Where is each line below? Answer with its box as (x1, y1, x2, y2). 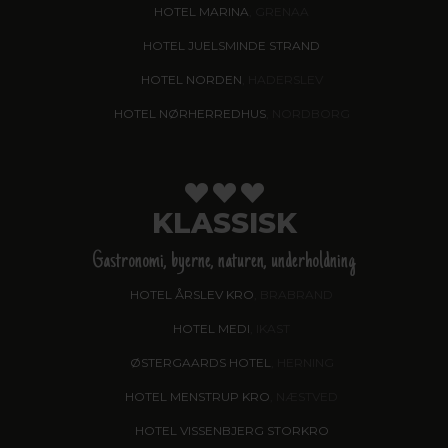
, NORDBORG (265, 105, 350, 121)
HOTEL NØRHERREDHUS (113, 105, 266, 121)
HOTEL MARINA (154, 3, 249, 19)
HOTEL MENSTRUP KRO (125, 388, 270, 404)
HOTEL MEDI (173, 320, 250, 336)
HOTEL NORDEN (140, 71, 242, 87)
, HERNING (270, 354, 334, 370)
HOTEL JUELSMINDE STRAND (143, 37, 320, 53)
